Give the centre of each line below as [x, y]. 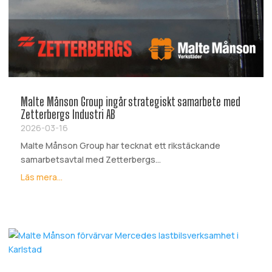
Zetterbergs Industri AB [68, 114]
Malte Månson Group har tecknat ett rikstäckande [121, 146]
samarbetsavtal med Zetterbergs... [91, 160]
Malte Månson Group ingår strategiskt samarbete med [131, 102]
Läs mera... [42, 177]
